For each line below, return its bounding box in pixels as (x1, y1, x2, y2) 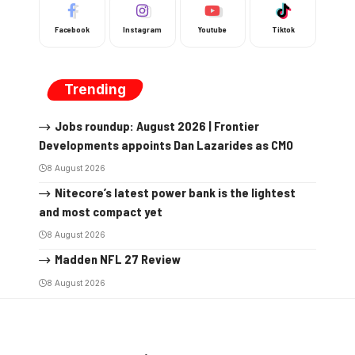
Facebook (54, 25, 90, 34)
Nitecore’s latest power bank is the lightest (54, 184, 296, 200)
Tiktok (271, 25, 295, 34)
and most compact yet (39, 203, 162, 219)
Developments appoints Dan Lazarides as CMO (39, 136, 293, 152)
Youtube (198, 25, 227, 34)
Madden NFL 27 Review (54, 250, 181, 266)
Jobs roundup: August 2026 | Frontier (54, 118, 259, 133)
